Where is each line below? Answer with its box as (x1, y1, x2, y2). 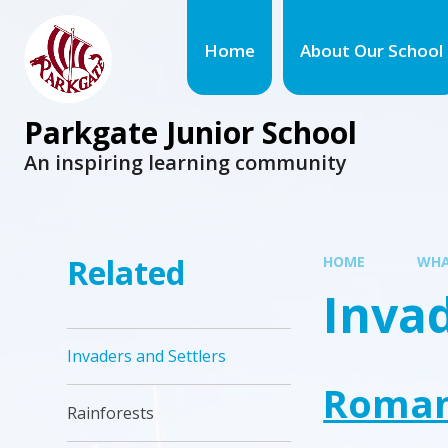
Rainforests (67, 401, 155, 424)
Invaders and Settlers (67, 344, 227, 367)
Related (67, 250, 186, 294)
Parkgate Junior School (24, 111, 357, 153)
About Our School (299, 38, 443, 62)
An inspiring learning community (24, 148, 347, 176)
